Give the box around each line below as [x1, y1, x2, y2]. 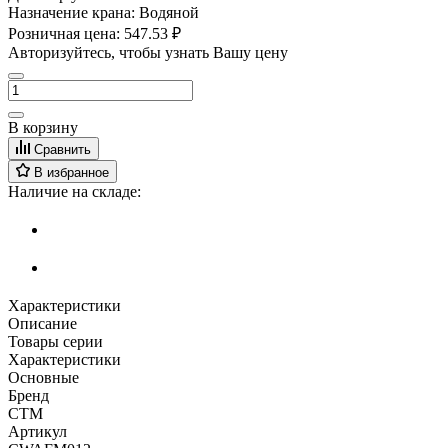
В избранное [34, 164, 109, 180]
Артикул [8, 422, 67, 440]
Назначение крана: [8, 3, 135, 21]
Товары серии [8, 332, 103, 350]
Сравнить [34, 141, 91, 157]
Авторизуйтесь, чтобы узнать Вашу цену [8, 43, 288, 61]
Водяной [139, 3, 199, 21]
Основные [8, 368, 79, 386]
